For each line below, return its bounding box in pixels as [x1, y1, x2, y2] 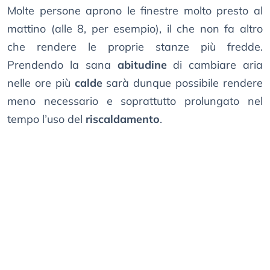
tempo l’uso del [7, 112, 86, 127]
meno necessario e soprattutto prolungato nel [7, 94, 263, 108]
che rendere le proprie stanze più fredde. [7, 40, 263, 54]
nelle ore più [7, 76, 75, 90]
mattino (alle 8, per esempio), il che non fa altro [7, 22, 263, 36]
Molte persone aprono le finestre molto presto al [7, 4, 263, 18]
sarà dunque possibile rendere [102, 76, 263, 90]
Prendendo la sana [7, 58, 118, 72]
